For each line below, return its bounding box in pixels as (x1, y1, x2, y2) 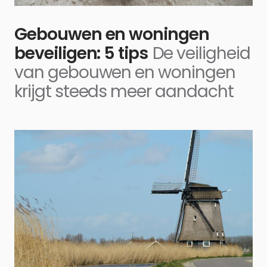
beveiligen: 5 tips (14, 41, 148, 65)
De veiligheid (152, 41, 250, 65)
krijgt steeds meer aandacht (14, 79, 234, 103)
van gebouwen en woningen (14, 60, 235, 84)
